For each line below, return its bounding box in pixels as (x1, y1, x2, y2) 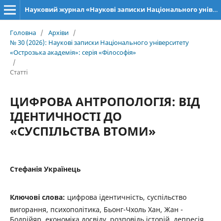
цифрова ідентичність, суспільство (67, 192, 186, 202)
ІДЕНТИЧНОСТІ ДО (9, 108, 122, 124)
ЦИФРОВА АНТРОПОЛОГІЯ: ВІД (9, 93, 200, 110)
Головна (9, 28, 36, 37)
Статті (9, 67, 28, 76)
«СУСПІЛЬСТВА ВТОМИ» (9, 122, 156, 139)
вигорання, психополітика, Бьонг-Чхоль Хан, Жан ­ (9, 204, 183, 214)
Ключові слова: (9, 192, 67, 202)
